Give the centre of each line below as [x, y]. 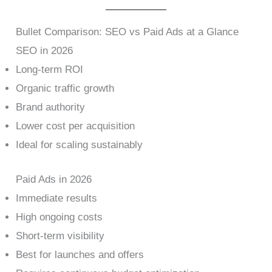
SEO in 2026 [45, 51]
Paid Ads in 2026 [54, 179]
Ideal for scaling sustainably [80, 145]
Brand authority [51, 107]
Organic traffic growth [65, 89]
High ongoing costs [59, 217]
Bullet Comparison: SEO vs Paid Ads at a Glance [127, 32]
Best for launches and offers [80, 254]
